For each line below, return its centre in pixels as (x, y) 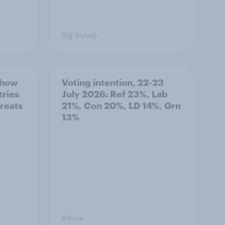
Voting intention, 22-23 (113, 82)
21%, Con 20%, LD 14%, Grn (121, 105)
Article (73, 218)
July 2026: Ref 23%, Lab (115, 94)
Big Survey (79, 35)
